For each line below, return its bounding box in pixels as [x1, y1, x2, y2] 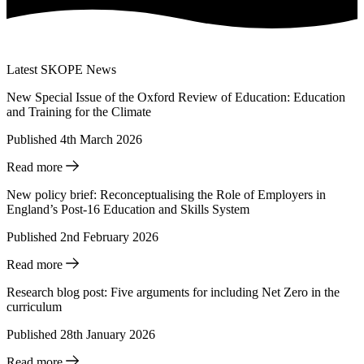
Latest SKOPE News [6, 63, 116, 77]
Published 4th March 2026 [6, 132, 142, 147]
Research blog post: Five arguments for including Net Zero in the [6, 285, 340, 300]
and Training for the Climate [6, 105, 151, 119]
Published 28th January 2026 [6, 327, 155, 342]
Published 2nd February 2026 [6, 230, 158, 245]
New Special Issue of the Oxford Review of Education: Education [6, 90, 345, 105]
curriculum [6, 300, 62, 314]
